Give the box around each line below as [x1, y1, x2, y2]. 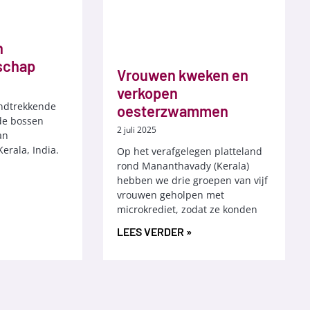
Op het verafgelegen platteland [116, 144, 262, 158]
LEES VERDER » [116, 224, 192, 238]
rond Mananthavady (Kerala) [116, 158, 249, 172]
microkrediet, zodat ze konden [116, 202, 257, 216]
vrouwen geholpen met [116, 188, 224, 201]
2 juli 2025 [116, 123, 156, 136]
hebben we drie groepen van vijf [116, 173, 268, 187]
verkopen [116, 83, 178, 102]
